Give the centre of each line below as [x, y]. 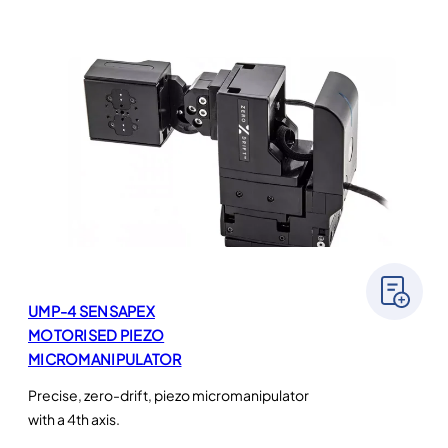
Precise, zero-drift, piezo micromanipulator [168, 395]
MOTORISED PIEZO [96, 335]
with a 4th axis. [74, 419]
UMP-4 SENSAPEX [91, 311]
